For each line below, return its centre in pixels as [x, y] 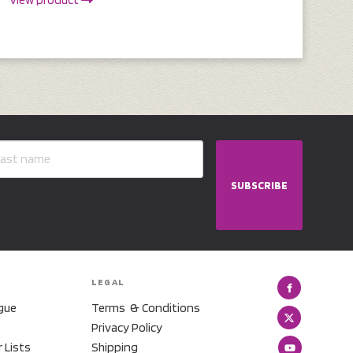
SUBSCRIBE [259, 185]
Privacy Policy [126, 328]
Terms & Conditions [145, 308]
